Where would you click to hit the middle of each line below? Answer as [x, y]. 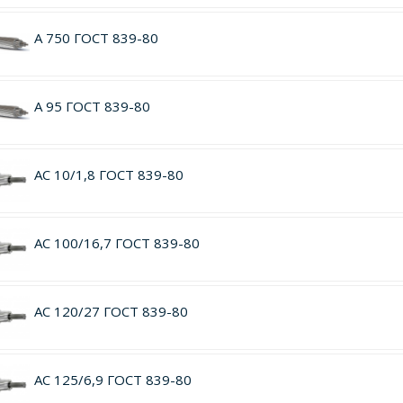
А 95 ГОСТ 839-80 [92, 106]
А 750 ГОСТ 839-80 [96, 38]
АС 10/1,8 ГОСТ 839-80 [108, 175]
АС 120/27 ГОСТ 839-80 [111, 311]
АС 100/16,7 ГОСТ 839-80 [116, 243]
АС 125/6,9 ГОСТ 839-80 [112, 380]
